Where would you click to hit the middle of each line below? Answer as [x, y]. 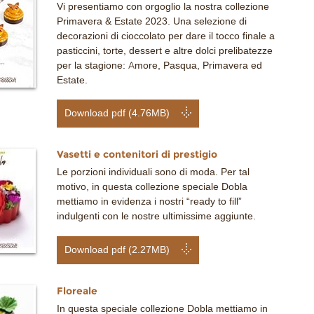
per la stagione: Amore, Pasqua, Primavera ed [159, 65]
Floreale [77, 291]
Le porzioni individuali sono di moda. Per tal [153, 172]
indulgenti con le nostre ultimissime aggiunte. [156, 217]
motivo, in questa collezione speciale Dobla [152, 187]
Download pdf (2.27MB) [117, 250]
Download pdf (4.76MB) [117, 114]
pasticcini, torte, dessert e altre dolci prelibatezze [165, 50]
